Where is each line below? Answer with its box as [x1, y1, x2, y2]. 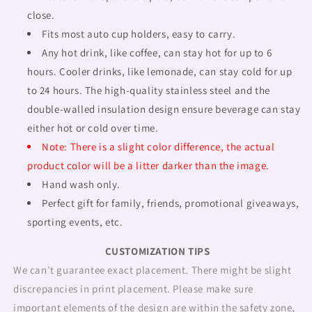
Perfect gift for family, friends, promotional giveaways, [42, 196, 299, 210]
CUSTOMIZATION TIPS [104, 244, 210, 258]
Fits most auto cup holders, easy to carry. [42, 27, 236, 40]
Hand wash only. [42, 178, 120, 191]
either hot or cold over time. [27, 121, 159, 134]
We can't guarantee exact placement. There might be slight [13, 263, 292, 276]
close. [27, 8, 55, 22]
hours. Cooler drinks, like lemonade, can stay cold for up [27, 65, 292, 78]
